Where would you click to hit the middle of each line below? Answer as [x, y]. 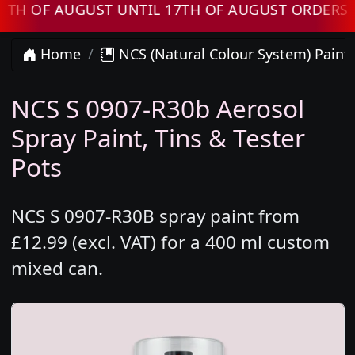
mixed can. [57, 269]
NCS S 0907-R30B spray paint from [155, 216]
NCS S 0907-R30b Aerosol [157, 109]
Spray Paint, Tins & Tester [158, 138]
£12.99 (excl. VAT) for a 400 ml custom [170, 242]
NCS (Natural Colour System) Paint [232, 54]
